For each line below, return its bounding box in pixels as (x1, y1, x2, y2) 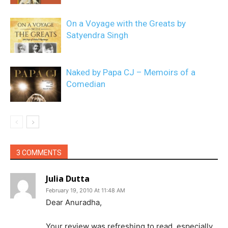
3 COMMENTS (16, 149, 62, 157)
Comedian (66, 79, 105, 89)
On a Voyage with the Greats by (66, 18, 186, 28)
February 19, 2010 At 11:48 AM (46, 187, 125, 194)
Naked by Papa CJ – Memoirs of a (66, 67, 195, 77)
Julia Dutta (46, 173, 90, 184)
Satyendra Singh (66, 30, 128, 40)
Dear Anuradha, (46, 197, 102, 207)
